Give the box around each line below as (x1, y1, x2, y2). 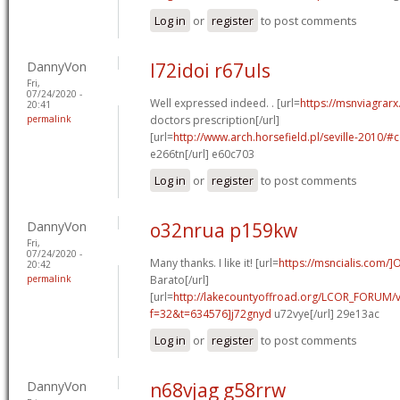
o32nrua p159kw (150, 217, 297, 243)
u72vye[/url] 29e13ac (271, 305, 379, 321)
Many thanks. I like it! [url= (150, 254, 279, 271)
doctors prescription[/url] (150, 112, 279, 128)
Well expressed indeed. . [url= (150, 95, 300, 111)
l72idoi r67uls (150, 57, 271, 83)
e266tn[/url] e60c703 (150, 146, 254, 162)
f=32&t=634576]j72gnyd (150, 305, 271, 321)
